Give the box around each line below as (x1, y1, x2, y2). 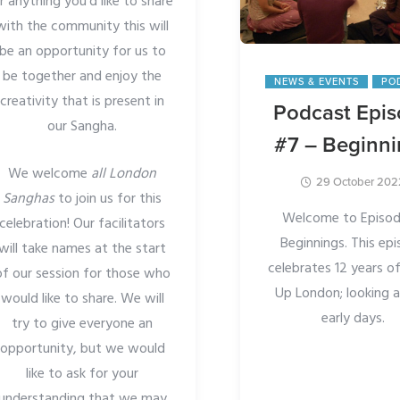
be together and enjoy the (3, 65, 162, 89)
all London (91, 162, 157, 187)
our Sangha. (47, 115, 118, 139)
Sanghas (3, 187, 55, 212)
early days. (321, 307, 385, 331)
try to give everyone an (12, 312, 154, 337)
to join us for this (54, 187, 162, 212)
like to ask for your (26, 362, 139, 387)
